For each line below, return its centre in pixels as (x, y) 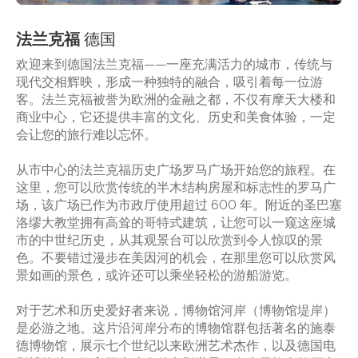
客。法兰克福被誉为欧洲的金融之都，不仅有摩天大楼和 (176, 98)
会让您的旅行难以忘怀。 (86, 133)
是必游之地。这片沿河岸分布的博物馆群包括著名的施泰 (176, 326)
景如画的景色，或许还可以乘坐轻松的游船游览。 (157, 274)
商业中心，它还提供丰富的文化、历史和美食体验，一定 (176, 115)
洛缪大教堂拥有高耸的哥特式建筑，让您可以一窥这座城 (176, 221)
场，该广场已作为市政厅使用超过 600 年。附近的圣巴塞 (179, 203)
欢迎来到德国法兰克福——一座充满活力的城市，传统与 (174, 63)
